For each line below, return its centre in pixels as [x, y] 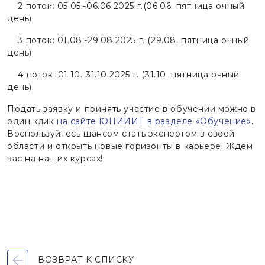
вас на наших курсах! [55, 158]
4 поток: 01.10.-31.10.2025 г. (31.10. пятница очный [124, 74]
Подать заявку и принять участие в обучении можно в [132, 109]
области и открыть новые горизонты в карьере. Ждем [130, 146]
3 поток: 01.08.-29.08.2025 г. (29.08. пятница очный [129, 40]
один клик [32, 121]
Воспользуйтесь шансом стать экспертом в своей [121, 133]
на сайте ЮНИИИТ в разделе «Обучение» [154, 121]
